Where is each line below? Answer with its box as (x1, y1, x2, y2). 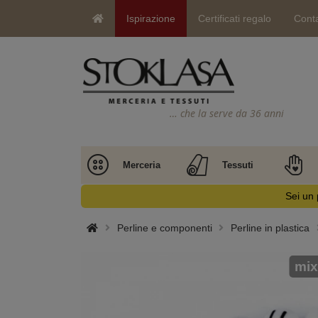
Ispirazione (126, 13, 175, 24)
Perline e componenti (116, 222, 212, 234)
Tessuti (221, 160, 253, 170)
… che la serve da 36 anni (170, 106, 284, 120)
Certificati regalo (198, 13, 271, 24)
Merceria (123, 160, 160, 170)
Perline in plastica (231, 222, 309, 234)
